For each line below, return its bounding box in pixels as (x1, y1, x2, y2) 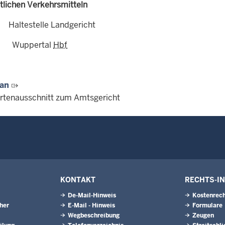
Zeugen (192, 211, 214, 219)
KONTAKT (60, 175, 95, 184)
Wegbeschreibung (68, 211, 120, 219)
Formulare (192, 201, 222, 209)
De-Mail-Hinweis (68, 191, 116, 199)
